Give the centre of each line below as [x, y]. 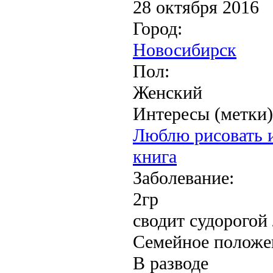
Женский [168, 93]
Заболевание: [183, 178]
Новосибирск [185, 50]
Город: [158, 29]
